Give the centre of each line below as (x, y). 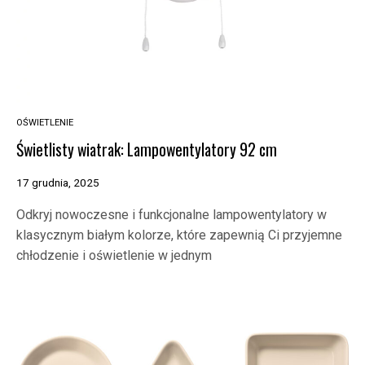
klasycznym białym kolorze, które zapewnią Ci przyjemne (179, 235)
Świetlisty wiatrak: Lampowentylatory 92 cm (147, 149)
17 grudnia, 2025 (58, 182)
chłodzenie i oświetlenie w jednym (114, 255)
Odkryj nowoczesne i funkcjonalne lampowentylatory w (172, 214)
